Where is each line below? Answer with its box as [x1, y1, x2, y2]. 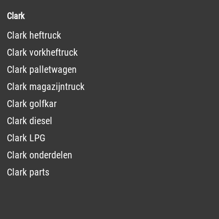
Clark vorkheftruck [6, 46, 78, 58]
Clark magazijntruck [6, 80, 85, 92]
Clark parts [6, 166, 49, 178]
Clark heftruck [6, 29, 61, 41]
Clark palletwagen [6, 63, 77, 75]
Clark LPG [6, 131, 45, 144]
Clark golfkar [6, 97, 57, 109]
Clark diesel [6, 114, 52, 127]
